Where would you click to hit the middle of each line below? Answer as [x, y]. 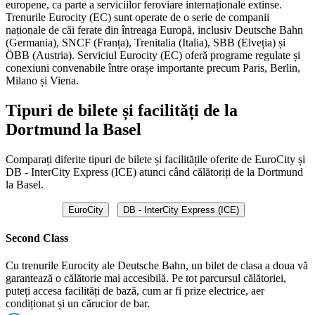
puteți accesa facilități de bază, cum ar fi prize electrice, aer [135, 291]
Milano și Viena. [42, 80]
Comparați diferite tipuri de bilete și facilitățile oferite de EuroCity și [155, 159]
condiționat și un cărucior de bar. [78, 304]
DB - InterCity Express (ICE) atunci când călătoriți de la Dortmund [154, 172]
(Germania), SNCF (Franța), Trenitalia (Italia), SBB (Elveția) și [146, 42]
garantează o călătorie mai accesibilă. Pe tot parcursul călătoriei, [146, 278]
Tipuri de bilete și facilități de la [122, 110]
